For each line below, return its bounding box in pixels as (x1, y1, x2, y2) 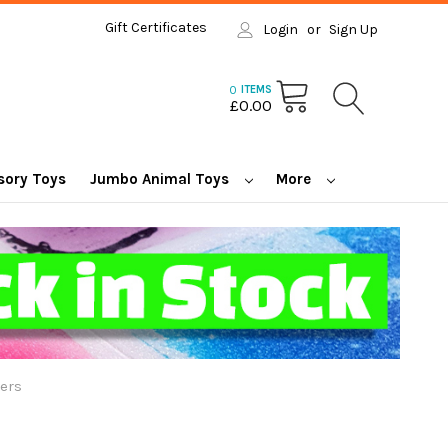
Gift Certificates (104, 18, 207, 36)
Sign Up (328, 20, 378, 38)
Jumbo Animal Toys (89, 170, 233, 189)
